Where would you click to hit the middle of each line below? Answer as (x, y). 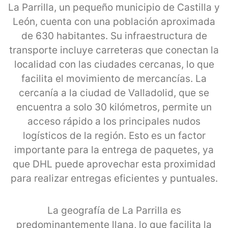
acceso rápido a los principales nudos (114, 121)
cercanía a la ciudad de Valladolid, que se (114, 93)
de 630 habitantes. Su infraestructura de (114, 36)
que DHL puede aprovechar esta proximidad (114, 164)
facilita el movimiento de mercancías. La (114, 78)
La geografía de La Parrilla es (114, 210)
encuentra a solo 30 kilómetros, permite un (114, 107)
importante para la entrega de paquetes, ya (114, 150)
